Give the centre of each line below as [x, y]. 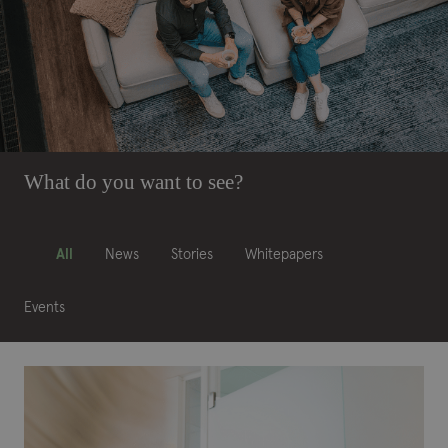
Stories [192, 255]
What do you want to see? [133, 182]
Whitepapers [284, 255]
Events [44, 307]
